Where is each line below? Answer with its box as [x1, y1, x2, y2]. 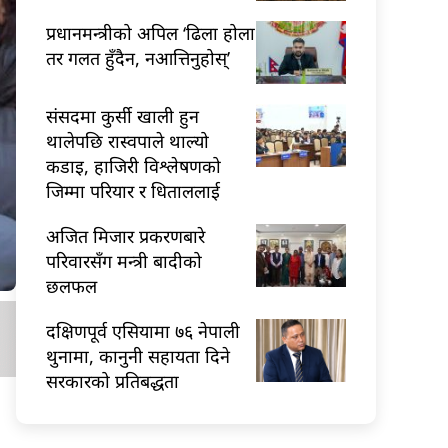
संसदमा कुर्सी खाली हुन [46, 103, 199, 128]
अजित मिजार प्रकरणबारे [46, 223, 205, 248]
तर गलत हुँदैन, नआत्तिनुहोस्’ [46, 45, 230, 70]
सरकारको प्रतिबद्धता [46, 368, 179, 393]
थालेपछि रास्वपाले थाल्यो [46, 128, 209, 153]
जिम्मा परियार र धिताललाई [46, 178, 220, 203]
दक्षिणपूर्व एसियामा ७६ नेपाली [46, 318, 240, 343]
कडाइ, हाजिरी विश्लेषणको [46, 153, 221, 178]
